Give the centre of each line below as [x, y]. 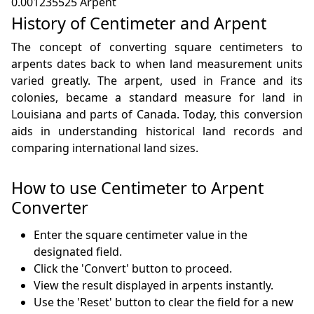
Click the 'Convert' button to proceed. [133, 269]
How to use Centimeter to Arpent [138, 188]
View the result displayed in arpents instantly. [154, 286]
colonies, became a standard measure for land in [157, 98]
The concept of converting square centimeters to [157, 47]
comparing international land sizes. [105, 148]
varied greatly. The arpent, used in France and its [157, 81]
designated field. [78, 252]
